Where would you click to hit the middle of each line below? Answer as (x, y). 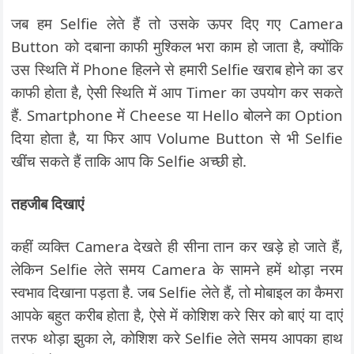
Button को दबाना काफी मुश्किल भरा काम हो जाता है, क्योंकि (177, 46)
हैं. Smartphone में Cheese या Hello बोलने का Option (177, 115)
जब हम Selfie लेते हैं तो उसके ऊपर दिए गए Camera (177, 23)
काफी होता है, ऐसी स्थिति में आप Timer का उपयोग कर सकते (177, 92)
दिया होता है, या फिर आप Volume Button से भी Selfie (177, 137)
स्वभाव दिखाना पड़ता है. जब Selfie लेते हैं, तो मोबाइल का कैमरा (177, 292)
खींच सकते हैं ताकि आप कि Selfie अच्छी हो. (129, 160)
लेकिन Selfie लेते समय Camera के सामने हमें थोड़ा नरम (177, 269)
